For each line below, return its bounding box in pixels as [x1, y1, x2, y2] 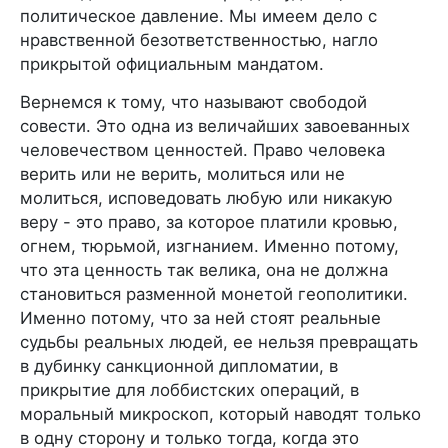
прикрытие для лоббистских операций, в [20, 379, 359, 400]
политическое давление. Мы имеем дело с [20, 5, 377, 26]
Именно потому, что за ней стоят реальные [20, 307, 381, 328]
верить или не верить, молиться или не [20, 163, 345, 184]
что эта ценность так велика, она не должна [20, 259, 388, 280]
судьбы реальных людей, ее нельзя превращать [20, 331, 418, 352]
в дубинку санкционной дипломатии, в [20, 355, 338, 376]
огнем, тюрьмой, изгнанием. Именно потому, [20, 235, 399, 256]
